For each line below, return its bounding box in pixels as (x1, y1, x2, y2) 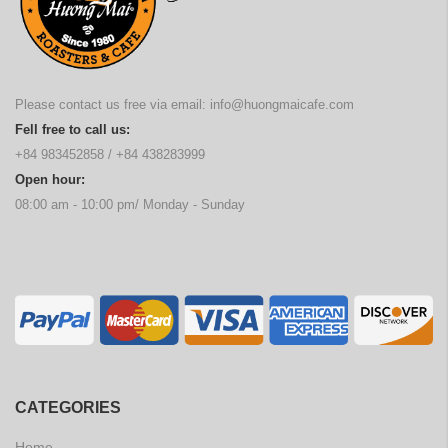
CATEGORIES (15, 399, 121, 417)
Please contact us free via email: (15, 97, 210, 113)
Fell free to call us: (15, 122, 130, 138)
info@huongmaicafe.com (210, 97, 354, 113)
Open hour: (15, 172, 85, 188)
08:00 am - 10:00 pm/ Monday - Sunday (15, 197, 245, 213)
